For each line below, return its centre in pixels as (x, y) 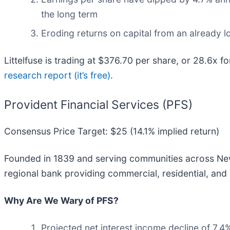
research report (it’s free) (57, 75)
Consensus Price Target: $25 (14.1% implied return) (112, 131)
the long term (69, 14)
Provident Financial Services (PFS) (98, 104)
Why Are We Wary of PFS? (61, 200)
